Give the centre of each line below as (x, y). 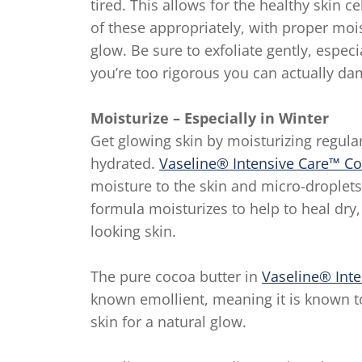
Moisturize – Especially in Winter (210, 118)
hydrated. (125, 163)
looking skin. (133, 231)
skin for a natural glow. (168, 322)
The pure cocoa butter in (176, 276)
